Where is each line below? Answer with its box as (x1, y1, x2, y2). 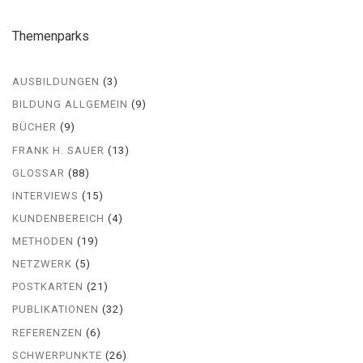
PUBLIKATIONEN (12, 303, 99, 316)
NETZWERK (12, 258, 72, 271)
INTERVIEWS (12, 189, 79, 202)
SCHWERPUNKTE (12, 348, 102, 361)
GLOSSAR (12, 166, 65, 179)
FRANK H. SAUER (12, 143, 105, 156)
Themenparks (12, 28, 89, 44)
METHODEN (12, 235, 74, 248)
